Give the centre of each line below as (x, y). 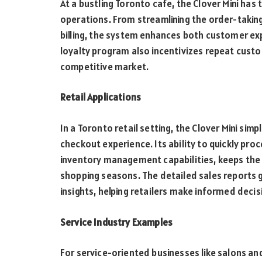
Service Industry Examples (117, 222)
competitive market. (105, 66)
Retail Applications (101, 97)
